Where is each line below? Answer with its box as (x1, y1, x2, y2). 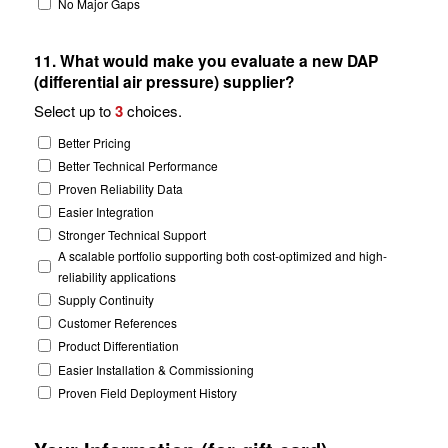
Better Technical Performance (57, 156, 218, 174)
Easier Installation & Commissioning (57, 360, 254, 378)
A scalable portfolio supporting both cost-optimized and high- (57, 247, 387, 265)
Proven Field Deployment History (57, 383, 237, 401)
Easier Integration (57, 202, 154, 220)
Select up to (33, 99, 115, 121)
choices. (122, 99, 182, 121)
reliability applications (57, 268, 176, 286)
